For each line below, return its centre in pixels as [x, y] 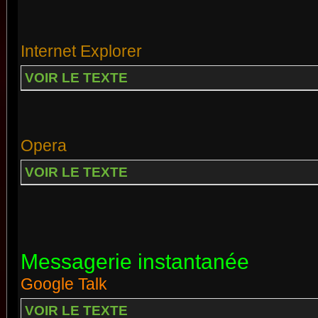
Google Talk [64, 284]
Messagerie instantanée [135, 261]
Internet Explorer [81, 51]
